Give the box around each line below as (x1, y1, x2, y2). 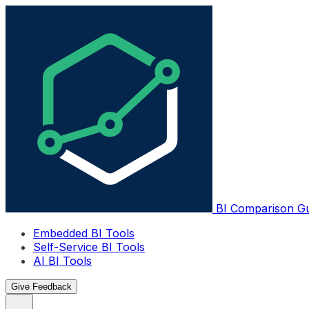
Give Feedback (11, 281, 72, 292)
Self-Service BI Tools (33, 240, 145, 254)
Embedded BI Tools (33, 226, 134, 240)
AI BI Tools (33, 254, 92, 268)
